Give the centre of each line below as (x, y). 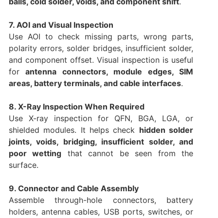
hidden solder (166, 130)
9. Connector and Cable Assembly (73, 189)
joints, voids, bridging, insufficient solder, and (101, 142)
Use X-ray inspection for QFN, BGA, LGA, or (101, 118)
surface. (23, 165)
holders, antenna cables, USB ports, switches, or (101, 212)
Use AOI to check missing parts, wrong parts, (101, 37)
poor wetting (35, 154)
